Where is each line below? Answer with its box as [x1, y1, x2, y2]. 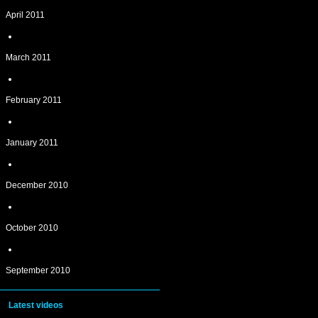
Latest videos [9, 300, 63, 310]
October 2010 [6, 223, 58, 233]
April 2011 [6, 10, 45, 20]
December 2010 [6, 180, 68, 190]
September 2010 [6, 265, 70, 275]
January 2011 [6, 138, 58, 148]
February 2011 [6, 95, 62, 105]
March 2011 [6, 53, 51, 62]
